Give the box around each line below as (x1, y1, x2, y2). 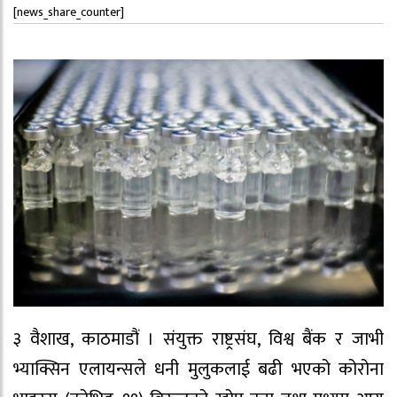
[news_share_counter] (13, 2, 124, 22)
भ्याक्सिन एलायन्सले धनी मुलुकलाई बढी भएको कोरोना (13, 354, 384, 385)
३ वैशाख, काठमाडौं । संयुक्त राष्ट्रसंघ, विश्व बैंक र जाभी (13, 323, 384, 354)
